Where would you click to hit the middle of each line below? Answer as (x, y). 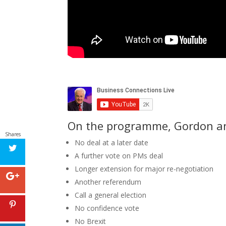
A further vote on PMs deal (119, 155)
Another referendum (108, 182)
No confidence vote (107, 208)
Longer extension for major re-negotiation (144, 168)
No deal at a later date (112, 142)
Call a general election (111, 195)
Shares (13, 134)
